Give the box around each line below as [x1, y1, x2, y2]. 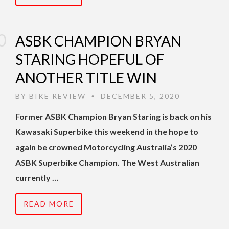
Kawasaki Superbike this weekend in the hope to [15, 127, 198, 137]
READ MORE [24, 199, 74, 209]
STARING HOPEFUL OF [15, 51, 165, 68]
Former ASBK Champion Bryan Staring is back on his [15, 111, 212, 122]
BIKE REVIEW [29, 91, 86, 101]
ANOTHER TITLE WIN [15, 69, 157, 87]
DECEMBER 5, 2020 [98, 91, 180, 101]
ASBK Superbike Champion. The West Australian [15, 157, 199, 168]
